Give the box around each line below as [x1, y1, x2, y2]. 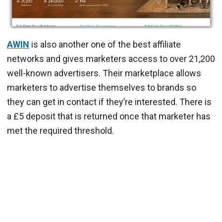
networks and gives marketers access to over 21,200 [7, 53, 215, 64]
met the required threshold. [7, 125, 114, 136]
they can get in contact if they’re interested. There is [7, 96, 212, 107]
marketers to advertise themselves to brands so [7, 82, 196, 93]
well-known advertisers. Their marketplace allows [7, 67, 201, 78]
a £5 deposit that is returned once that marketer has [7, 111, 211, 121]
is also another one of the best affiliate [29, 39, 181, 50]
